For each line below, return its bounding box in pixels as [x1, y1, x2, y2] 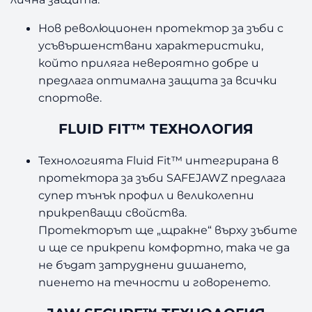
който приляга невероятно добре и [38, 56, 260, 70]
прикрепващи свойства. [38, 205, 187, 219]
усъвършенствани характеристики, [38, 38, 264, 53]
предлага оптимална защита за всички [38, 73, 278, 88]
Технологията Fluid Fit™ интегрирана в [38, 153, 279, 167]
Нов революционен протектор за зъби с [38, 21, 284, 36]
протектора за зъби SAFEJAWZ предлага [38, 170, 286, 185]
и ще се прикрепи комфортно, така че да [38, 240, 290, 254]
